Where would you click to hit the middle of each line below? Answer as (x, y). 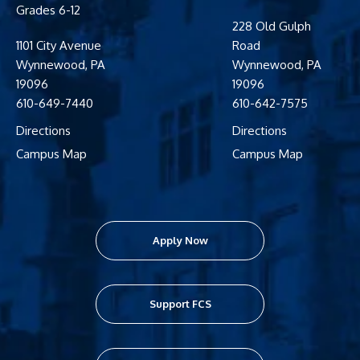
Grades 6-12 (48, 10)
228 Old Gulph (271, 27)
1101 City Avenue (59, 46)
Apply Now (180, 241)
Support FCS (180, 304)
